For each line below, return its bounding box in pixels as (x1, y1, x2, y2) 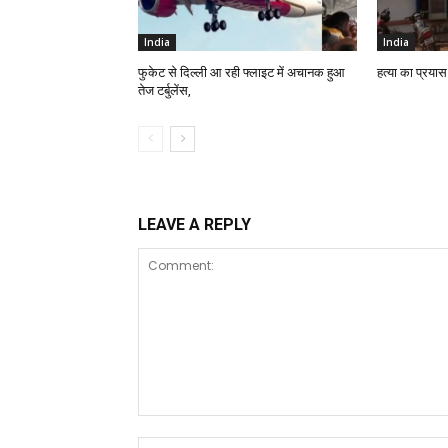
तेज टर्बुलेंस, (138, 82, 191, 98)
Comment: (137, 414, 214, 435)
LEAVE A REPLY (138, 214, 251, 234)
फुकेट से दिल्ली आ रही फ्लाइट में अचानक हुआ (138, 64, 345, 80)
